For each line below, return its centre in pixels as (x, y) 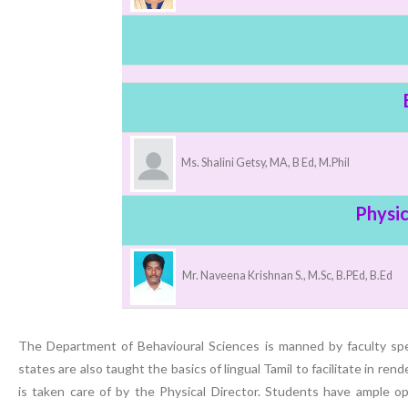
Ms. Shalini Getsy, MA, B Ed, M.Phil (266, 163)
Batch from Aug (212, 28)
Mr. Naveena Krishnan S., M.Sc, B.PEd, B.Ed (287, 276)
